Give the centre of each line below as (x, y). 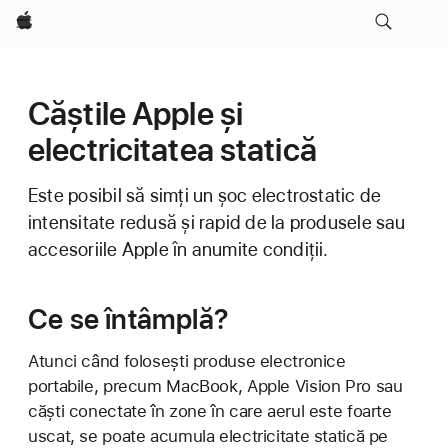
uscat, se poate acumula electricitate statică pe (208, 436)
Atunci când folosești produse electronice (187, 361)
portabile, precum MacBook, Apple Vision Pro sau (215, 386)
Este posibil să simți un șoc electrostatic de (205, 195)
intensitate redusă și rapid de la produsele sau (217, 222)
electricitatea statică (172, 150)
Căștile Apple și (136, 114)
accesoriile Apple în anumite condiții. (178, 249)
